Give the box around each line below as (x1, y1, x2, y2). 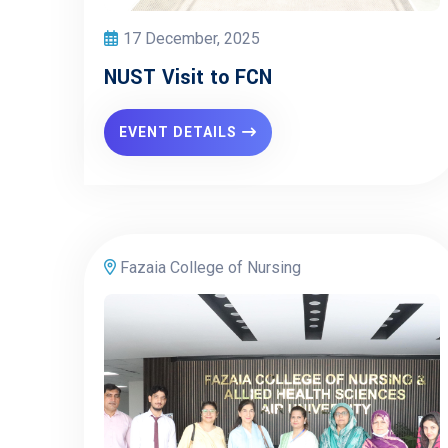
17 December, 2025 (123, 29, 260, 48)
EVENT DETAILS (119, 124, 237, 140)
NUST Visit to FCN (104, 63, 272, 92)
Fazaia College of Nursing (116, 258, 301, 277)
